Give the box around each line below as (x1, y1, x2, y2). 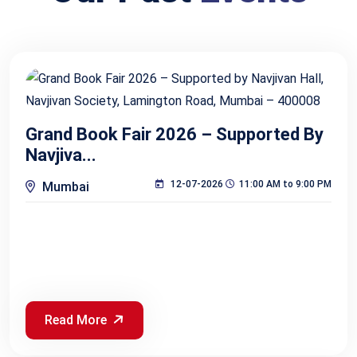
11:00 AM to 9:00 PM (239, 178, 331, 190)
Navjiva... (25, 144, 96, 165)
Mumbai (39, 178, 89, 194)
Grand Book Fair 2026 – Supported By (25, 124, 324, 144)
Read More (45, 312, 107, 328)
